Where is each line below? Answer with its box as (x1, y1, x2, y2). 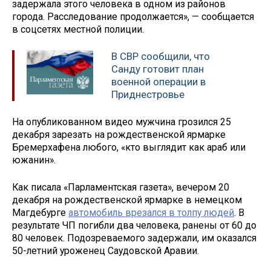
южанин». (12, 154, 56, 166)
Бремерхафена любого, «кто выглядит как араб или (12, 141, 246, 153)
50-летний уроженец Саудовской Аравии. (12, 244, 199, 256)
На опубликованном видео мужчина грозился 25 (12, 116, 231, 128)
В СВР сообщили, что (111, 50, 210, 63)
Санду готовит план (111, 63, 204, 76)
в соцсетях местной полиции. (12, 24, 144, 36)
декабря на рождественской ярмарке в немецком (12, 194, 242, 206)
